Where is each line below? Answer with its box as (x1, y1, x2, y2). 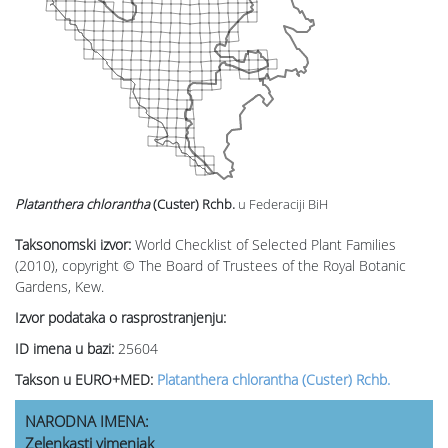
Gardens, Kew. (15, 277, 104, 297)
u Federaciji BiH (238, 195, 328, 214)
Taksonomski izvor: (15, 235, 135, 255)
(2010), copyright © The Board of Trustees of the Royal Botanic (15, 256, 406, 276)
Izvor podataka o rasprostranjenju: (15, 308, 226, 328)
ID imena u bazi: (15, 339, 118, 359)
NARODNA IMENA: (25, 411, 149, 432)
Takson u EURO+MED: (15, 370, 157, 390)
